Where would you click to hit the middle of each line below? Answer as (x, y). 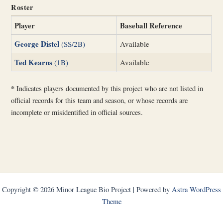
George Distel (37, 44)
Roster (22, 7)
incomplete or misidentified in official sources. (77, 112)
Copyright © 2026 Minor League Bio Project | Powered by (87, 189)
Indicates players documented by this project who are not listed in (109, 89)
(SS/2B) (72, 44)
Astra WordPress (196, 189)
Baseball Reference (151, 25)
